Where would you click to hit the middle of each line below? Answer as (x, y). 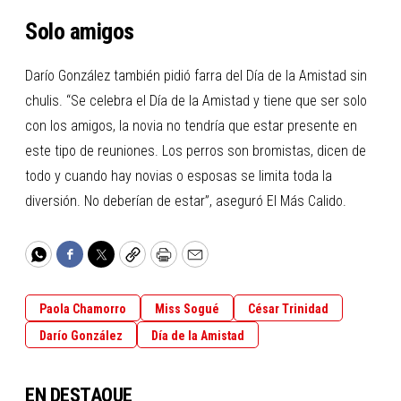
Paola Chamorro (83, 309)
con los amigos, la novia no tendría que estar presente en (191, 126)
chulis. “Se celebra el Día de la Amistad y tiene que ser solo (196, 101)
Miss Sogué (187, 309)
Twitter (123, 262)
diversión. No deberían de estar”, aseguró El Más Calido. (186, 201)
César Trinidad (288, 309)
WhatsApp (70, 262)
